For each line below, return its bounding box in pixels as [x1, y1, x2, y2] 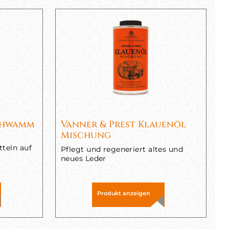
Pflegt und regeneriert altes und [60, 145, 184, 154]
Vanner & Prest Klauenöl [60, 118, 186, 131]
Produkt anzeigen [97, 190, 150, 197]
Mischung [60, 129, 111, 142]
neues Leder [60, 154, 106, 163]
